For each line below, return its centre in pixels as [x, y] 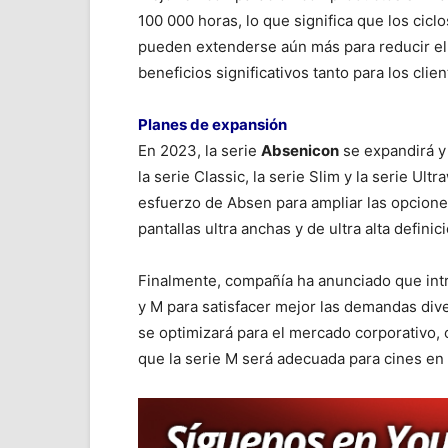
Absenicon [300, 150]
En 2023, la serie [199, 150]
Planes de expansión [212, 124]
